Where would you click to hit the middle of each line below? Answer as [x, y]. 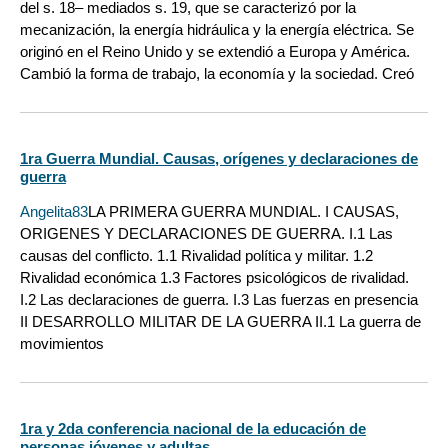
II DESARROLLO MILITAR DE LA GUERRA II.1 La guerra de [220, 321]
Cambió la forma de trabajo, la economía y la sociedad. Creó [217, 73]
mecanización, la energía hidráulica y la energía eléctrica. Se [217, 29]
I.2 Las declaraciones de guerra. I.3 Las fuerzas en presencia [219, 299]
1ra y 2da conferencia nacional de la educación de [193, 429]
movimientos [62, 343]
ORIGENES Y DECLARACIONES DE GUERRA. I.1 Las [206, 233]
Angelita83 [54, 211]
